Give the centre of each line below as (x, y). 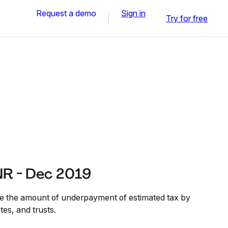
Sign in (133, 13)
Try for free (187, 18)
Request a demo (66, 13)
